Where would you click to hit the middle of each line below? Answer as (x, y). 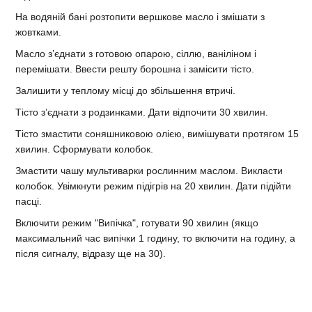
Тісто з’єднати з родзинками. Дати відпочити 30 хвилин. (142, 112)
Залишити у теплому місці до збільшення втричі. (125, 91)
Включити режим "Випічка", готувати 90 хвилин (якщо (137, 223)
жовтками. (38, 32)
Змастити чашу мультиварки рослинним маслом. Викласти (149, 171)
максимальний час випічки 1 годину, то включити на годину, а (155, 239)
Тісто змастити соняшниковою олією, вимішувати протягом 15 (157, 134)
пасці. (29, 202)
